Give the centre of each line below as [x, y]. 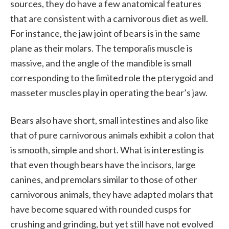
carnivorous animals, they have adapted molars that [112, 194]
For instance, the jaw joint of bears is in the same [105, 33]
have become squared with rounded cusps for [101, 209]
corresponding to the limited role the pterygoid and [112, 78]
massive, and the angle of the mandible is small [101, 63]
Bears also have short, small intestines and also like [109, 120]
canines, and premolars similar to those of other [104, 179]
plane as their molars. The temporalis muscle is [101, 48]
